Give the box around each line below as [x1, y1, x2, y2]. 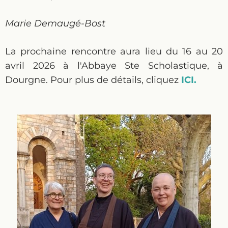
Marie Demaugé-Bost [5, 18, 105, 29]
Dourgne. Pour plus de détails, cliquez [5, 74, 181, 85]
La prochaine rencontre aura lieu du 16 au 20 [5, 46, 223, 57]
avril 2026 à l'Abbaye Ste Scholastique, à [5, 60, 223, 71]
